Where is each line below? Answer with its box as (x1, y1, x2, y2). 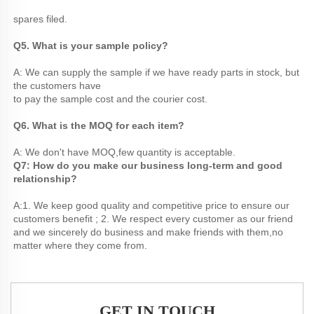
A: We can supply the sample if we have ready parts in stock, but (13, 67, 299, 78)
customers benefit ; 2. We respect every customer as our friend (13, 213, 293, 225)
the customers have (13, 80, 101, 92)
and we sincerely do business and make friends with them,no (13, 226, 283, 238)
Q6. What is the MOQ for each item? (13, 120, 187, 132)
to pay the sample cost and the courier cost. (13, 93, 207, 105)
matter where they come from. (13, 240, 147, 252)
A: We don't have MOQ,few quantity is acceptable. (13, 146, 238, 158)
